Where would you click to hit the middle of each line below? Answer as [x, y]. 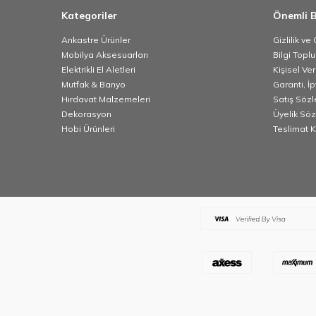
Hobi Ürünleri [88, 129]
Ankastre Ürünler [96, 40]
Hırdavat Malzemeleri [106, 99]
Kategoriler [89, 16]
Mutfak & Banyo [93, 84]
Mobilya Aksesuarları [105, 55]
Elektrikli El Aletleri [98, 69]
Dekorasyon [86, 114]
